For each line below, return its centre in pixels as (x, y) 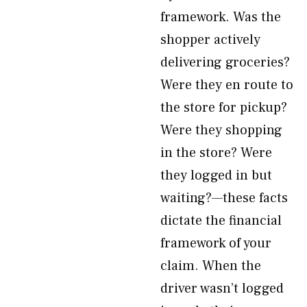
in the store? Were (216, 153)
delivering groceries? (225, 62)
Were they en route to (227, 85)
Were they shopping (221, 130)
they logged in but (216, 175)
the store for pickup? (224, 108)
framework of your (216, 243)
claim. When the (211, 266)
